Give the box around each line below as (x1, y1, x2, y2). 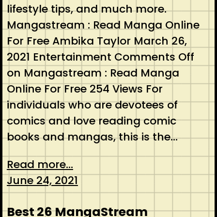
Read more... (6, 157, 73, 172)
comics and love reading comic (6, 113, 176, 129)
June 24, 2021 (6, 173, 78, 188)
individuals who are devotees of (6, 97, 178, 113)
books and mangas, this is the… (6, 129, 178, 145)
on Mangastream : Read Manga (6, 65, 179, 81)
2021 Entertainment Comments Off (6, 49, 194, 65)
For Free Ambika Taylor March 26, (6, 33, 187, 49)
